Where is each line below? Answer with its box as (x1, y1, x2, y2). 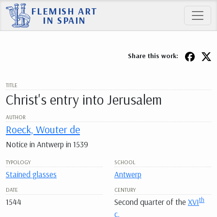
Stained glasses (6, 169, 57, 180)
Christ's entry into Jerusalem (6, 90, 162, 108)
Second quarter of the (114, 197, 188, 207)
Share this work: (128, 51, 180, 60)
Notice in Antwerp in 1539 (6, 139, 88, 149)
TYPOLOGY (6, 158, 31, 166)
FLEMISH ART (31, 4, 98, 17)
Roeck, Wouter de (6, 122, 80, 136)
